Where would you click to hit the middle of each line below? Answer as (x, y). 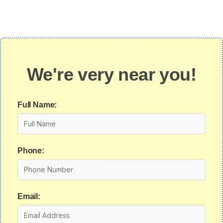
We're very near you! (111, 74)
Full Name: (37, 105)
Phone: (31, 151)
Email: (29, 196)
